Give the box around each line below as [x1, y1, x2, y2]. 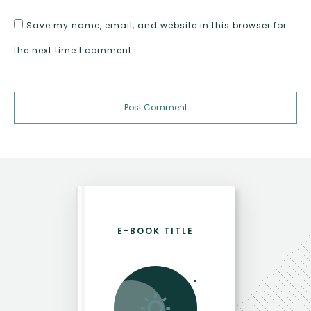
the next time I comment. [14, 44, 135, 57]
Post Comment [124, 101, 187, 114]
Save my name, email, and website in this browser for [26, 19, 287, 32]
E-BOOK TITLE [117, 224, 194, 237]
